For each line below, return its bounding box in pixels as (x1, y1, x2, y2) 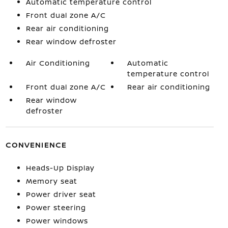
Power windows (25, 216, 88, 225)
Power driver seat (25, 189, 96, 199)
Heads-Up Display (25, 163, 95, 173)
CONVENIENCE (5, 140, 67, 150)
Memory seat (25, 176, 77, 186)
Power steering (25, 203, 86, 212)
